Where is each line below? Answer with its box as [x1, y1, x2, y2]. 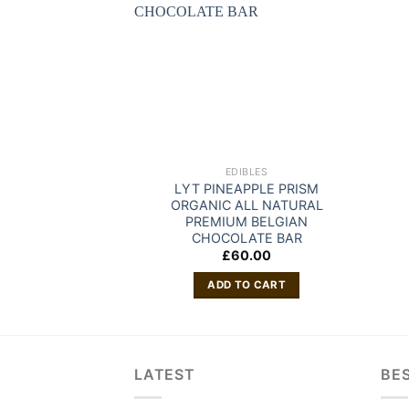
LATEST [134, 365, 195, 384]
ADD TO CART [207, 278, 287, 292]
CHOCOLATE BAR [191, 229, 302, 246]
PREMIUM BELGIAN [185, 213, 309, 229]
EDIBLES [225, 165, 268, 178]
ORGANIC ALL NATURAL [170, 196, 323, 213]
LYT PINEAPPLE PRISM [174, 180, 320, 196]
